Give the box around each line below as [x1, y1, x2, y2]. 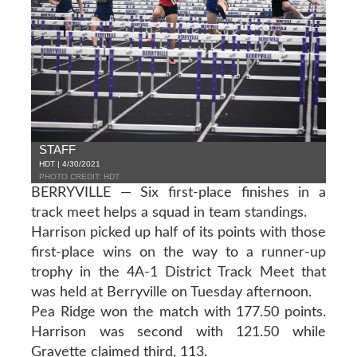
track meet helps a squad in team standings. [30, 205, 307, 220]
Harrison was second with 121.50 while [30, 324, 327, 339]
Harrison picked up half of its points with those [30, 225, 327, 240]
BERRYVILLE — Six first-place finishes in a [30, 185, 327, 200]
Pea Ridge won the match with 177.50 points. [30, 304, 327, 320]
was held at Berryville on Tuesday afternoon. [30, 284, 312, 300]
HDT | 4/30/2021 [38, 159, 100, 168]
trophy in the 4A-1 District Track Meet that [30, 265, 327, 280]
